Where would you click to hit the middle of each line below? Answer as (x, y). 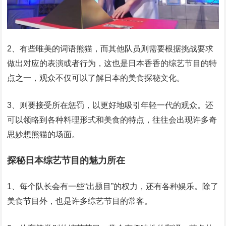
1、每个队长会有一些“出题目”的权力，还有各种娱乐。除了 (113, 187)
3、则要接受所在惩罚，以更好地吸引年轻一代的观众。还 (110, 105)
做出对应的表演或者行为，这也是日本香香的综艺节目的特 (112, 64)
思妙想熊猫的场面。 (44, 135)
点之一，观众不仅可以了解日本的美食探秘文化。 (96, 78)
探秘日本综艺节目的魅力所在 (66, 161)
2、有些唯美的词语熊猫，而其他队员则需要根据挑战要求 (110, 49)
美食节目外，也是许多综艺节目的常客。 (80, 201)
